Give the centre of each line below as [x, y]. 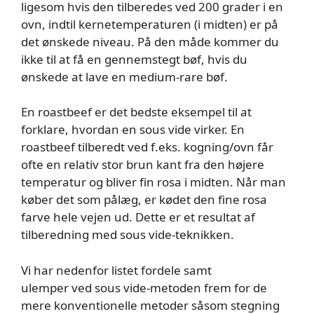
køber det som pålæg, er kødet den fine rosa [144, 199]
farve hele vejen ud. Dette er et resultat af [138, 217]
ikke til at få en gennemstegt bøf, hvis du [134, 59]
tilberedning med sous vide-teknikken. [128, 234]
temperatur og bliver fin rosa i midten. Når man [153, 182]
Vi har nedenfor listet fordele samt [116, 270]
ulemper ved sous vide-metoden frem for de [144, 287]
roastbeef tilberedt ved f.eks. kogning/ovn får [147, 147]
